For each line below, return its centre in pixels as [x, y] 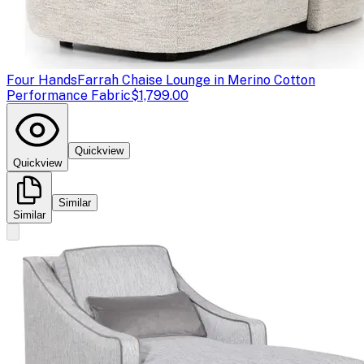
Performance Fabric [69, 95]
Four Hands [42, 80]
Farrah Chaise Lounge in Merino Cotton [196, 80]
